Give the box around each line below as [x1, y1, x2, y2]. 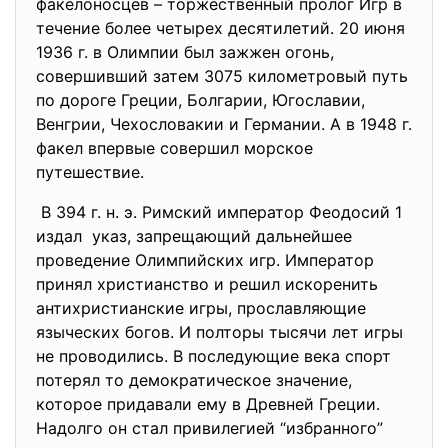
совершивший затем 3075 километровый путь [36, 66, 408, 86]
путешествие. [36, 162, 144, 182]
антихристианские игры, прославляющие [36, 298, 366, 318]
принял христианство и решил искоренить [36, 274, 378, 294]
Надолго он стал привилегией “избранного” [36, 418, 383, 438]
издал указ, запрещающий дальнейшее [36, 226, 357, 246]
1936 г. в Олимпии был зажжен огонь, [36, 42, 334, 62]
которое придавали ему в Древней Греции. [36, 394, 380, 414]
